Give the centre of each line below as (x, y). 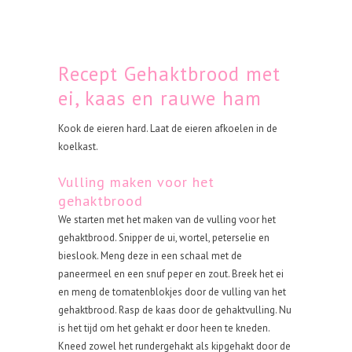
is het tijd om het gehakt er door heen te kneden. (164, 328)
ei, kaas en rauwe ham (160, 98)
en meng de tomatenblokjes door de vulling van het (172, 292)
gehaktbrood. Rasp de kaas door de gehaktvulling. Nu (175, 310)
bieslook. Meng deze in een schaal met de (150, 256)
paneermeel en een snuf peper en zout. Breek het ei (171, 274)
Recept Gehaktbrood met (169, 74)
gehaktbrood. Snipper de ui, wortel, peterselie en (164, 238)
